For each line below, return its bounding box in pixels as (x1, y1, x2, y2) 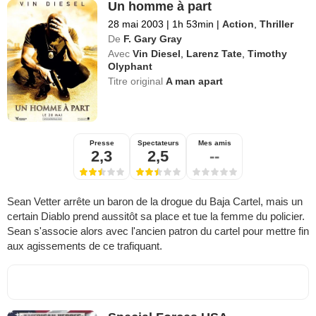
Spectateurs (137, 138, 179, 147)
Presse (89, 138, 114, 147)
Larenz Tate (186, 47, 243, 59)
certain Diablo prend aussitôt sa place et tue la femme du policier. (7, 209, 305, 222)
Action (222, 18, 255, 30)
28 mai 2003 (108, 18, 164, 30)
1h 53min (169, 18, 217, 30)
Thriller (260, 18, 294, 30)
